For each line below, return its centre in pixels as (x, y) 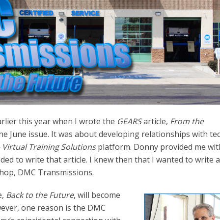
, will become (97, 195)
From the (187, 121)
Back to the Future (40, 195)
